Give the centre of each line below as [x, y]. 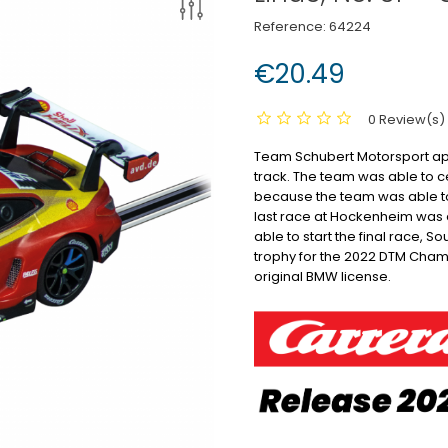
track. [272, 176]
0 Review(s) [406, 119]
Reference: [290, 26]
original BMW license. [322, 276]
